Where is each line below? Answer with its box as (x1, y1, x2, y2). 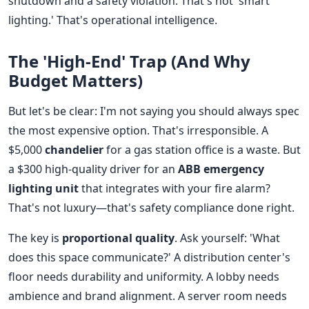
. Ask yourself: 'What (175, 230, 280, 246)
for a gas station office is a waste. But (103, 141, 301, 157)
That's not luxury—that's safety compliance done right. (8, 199, 295, 215)
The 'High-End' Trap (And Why (8, 49, 250, 72)
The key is (8, 230, 62, 246)
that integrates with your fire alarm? (79, 180, 270, 196)
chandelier (45, 141, 103, 157)
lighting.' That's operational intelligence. (8, 12, 217, 28)
